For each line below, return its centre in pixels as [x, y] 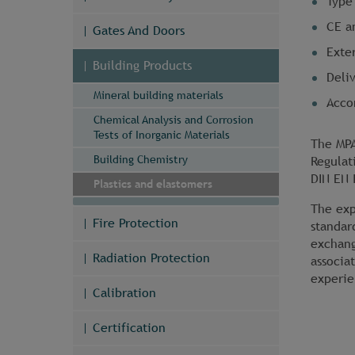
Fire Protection [136, 223]
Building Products [142, 66]
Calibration [124, 293]
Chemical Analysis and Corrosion [174, 120]
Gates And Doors [139, 31]
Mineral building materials [158, 95]
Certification [129, 328]
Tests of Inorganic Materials [162, 135]
